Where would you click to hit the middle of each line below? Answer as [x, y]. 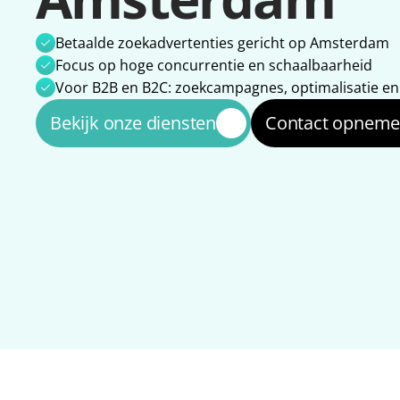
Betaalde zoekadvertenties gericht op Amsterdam [222, 42]
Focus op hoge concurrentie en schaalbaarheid [214, 65]
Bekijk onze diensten [133, 122]
